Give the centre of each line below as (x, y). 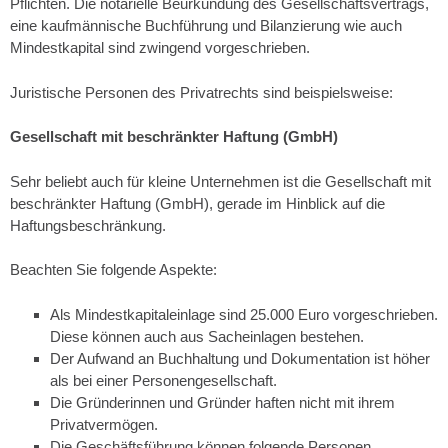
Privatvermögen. (104, 424)
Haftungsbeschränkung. (88, 225)
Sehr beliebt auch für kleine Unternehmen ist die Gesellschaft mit (220, 181)
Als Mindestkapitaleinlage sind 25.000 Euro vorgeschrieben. (244, 314)
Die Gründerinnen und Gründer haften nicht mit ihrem (222, 402)
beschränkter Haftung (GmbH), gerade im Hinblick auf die (197, 203)
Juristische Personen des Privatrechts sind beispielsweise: (201, 92)
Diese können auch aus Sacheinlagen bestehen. (207, 336)
